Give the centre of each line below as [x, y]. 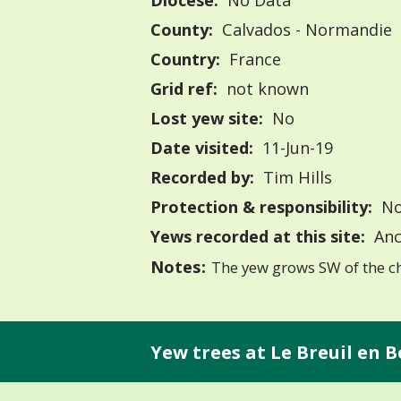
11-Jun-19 [295, 148]
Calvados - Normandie [304, 30]
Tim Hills [295, 178]
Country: [185, 60]
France [252, 60]
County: [182, 30]
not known [265, 89]
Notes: [178, 267]
